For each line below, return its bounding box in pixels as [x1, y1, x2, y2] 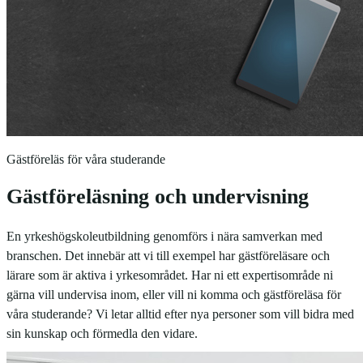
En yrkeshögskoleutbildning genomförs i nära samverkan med [6, 228, 322, 243]
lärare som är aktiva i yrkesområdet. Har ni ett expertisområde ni [6, 267, 333, 282]
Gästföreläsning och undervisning [6, 185, 309, 209]
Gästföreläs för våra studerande [6, 152, 165, 166]
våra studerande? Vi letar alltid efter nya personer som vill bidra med [6, 306, 354, 321]
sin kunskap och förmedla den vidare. [6, 326, 198, 340]
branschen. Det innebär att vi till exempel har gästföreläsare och [6, 248, 330, 263]
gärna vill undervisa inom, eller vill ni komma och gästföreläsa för [6, 287, 341, 301]
